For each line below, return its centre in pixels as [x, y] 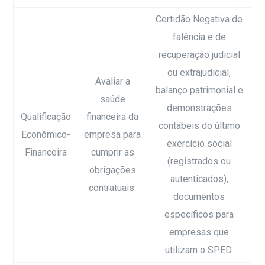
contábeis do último [199, 125]
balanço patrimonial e [199, 90]
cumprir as [112, 152]
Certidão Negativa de [199, 19]
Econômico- [46, 134]
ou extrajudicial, [199, 72]
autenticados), [199, 179]
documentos [199, 196]
